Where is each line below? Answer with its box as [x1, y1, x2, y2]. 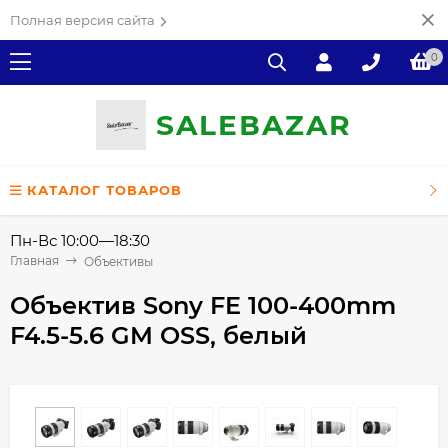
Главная [10, 253, 59, 268]
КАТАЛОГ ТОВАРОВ [27, 182, 182, 198]
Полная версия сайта [10, 12, 155, 28]
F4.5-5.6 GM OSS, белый [10, 320, 307, 350]
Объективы [84, 253, 153, 269]
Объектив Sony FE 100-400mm [10, 290, 396, 320]
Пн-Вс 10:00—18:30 [10, 231, 150, 250]
